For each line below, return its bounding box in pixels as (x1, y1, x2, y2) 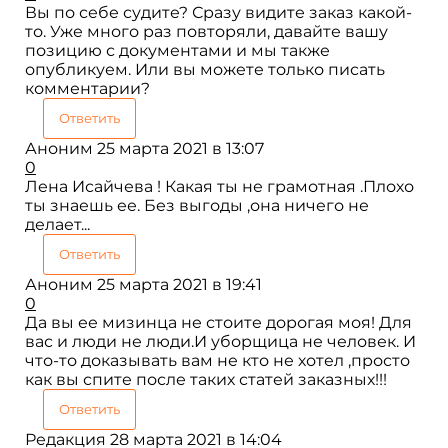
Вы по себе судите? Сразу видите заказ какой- (25, 2, 412, 22)
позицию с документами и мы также (25, 40, 330, 60)
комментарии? (25, 78, 150, 98)
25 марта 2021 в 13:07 (97, 138, 264, 158)
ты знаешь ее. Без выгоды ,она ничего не (25, 195, 369, 215)
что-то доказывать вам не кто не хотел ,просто (25, 350, 410, 370)
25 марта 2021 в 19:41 (97, 274, 262, 294)
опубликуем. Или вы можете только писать (25, 59, 385, 79)
